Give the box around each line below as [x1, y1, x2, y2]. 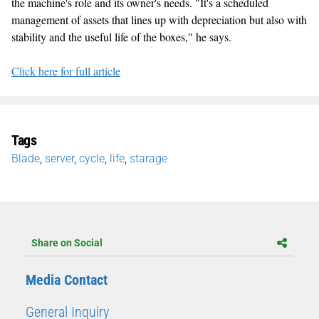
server [45, 151, 74, 165]
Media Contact [26, 271, 108, 288]
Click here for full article [11, 63, 120, 78]
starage [130, 151, 167, 165]
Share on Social [31, 236, 103, 249]
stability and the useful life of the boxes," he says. [11, 28, 231, 44]
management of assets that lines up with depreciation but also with [11, 11, 307, 27]
